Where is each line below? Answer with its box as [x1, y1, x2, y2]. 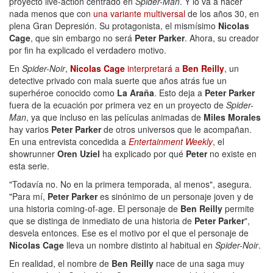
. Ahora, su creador [185, 31, 259, 44]
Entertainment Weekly [129, 135, 213, 147]
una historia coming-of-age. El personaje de [9, 202, 180, 214]
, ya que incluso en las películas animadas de [26, 110, 204, 123]
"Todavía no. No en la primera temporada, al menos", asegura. [9, 177, 252, 190]
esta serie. [9, 159, 49, 172]
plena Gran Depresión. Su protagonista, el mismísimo [9, 19, 218, 32]
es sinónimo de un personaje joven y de [97, 190, 253, 202]
